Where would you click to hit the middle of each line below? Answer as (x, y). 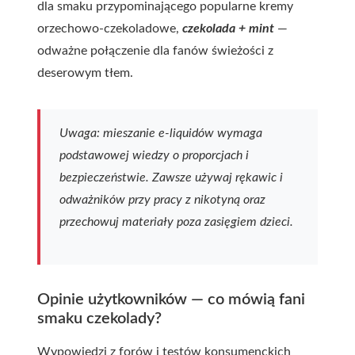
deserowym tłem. (85, 73)
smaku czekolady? (99, 319)
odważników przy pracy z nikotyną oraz (162, 200)
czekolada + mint (228, 29)
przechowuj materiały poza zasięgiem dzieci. (176, 222)
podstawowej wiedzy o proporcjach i (154, 155)
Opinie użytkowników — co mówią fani (171, 300)
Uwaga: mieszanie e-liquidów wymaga (161, 133)
